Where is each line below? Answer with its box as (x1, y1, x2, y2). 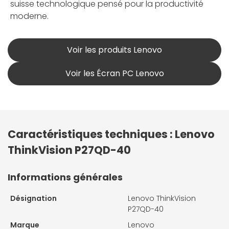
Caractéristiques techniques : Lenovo (8, 126, 215, 142)
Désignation (10, 193, 57, 203)
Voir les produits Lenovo (67, 43, 162, 56)
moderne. (10, 10, 49, 22)
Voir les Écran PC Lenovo (65, 67, 164, 79)
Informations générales (8, 170, 123, 184)
